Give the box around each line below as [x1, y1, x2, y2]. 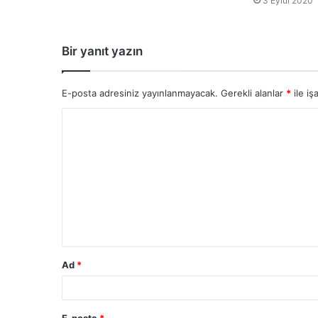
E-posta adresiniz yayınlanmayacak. [62, 87, 218, 99]
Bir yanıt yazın [62, 44, 143, 59]
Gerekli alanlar [221, 87, 286, 99]
